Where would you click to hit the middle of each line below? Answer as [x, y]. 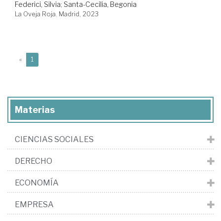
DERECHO [34, 161]
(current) [46, 59]
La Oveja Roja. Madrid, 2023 [57, 14]
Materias [35, 110]
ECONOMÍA [37, 183]
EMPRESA [34, 204]
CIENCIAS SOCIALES [54, 139]
